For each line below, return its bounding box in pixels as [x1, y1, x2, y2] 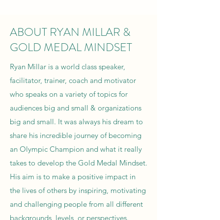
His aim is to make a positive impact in [10, 172, 136, 181]
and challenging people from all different [10, 199, 143, 209]
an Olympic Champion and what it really [10, 144, 142, 154]
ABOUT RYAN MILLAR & [10, 24, 131, 40]
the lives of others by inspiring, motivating [10, 186, 146, 195]
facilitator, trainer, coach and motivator [10, 76, 136, 85]
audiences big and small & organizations [10, 103, 141, 112]
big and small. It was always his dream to [10, 117, 143, 126]
